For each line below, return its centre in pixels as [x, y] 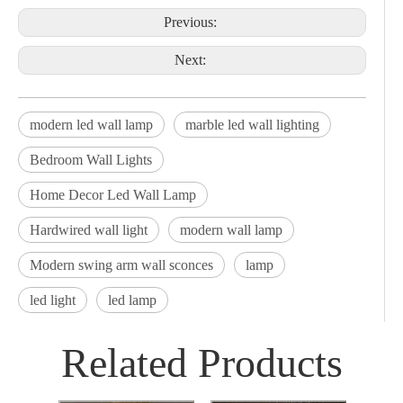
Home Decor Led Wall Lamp [113, 195]
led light [53, 300]
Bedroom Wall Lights [91, 160]
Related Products [201, 363]
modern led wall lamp [91, 125]
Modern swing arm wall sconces [121, 265]
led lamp [132, 300]
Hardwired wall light [89, 230]
